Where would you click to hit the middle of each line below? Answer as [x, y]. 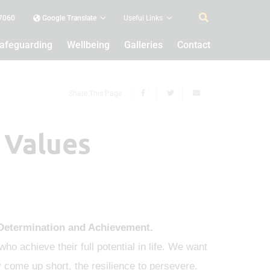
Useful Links [143, 18]
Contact [194, 45]
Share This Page [96, 93]
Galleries [143, 45]
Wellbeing [88, 45]
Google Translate [68, 18]
